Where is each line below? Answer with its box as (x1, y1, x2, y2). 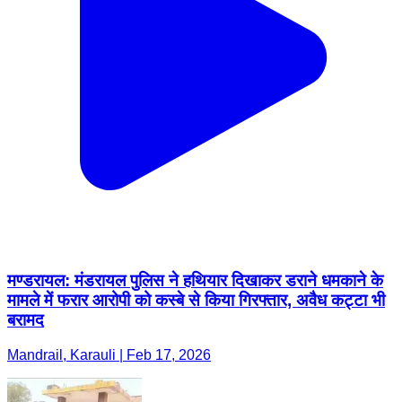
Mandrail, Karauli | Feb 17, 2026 (7, 347, 211, 363)
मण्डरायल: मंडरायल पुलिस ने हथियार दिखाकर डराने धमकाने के (7, 271, 383, 291)
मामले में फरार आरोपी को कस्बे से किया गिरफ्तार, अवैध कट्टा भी (7, 291, 385, 310)
